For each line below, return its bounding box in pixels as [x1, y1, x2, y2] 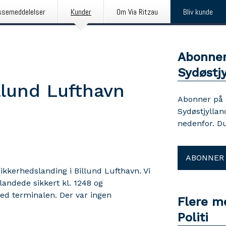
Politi [178, 210, 208, 224]
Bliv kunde [183, 7, 213, 17]
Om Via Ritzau [117, 7, 158, 17]
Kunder [71, 7, 91, 17]
